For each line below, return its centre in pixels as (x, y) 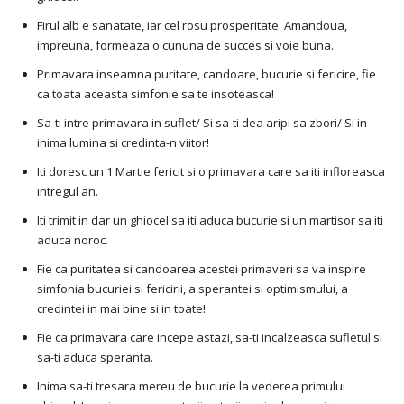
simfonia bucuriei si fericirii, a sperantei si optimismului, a (193, 289)
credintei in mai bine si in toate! (121, 309)
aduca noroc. (73, 240)
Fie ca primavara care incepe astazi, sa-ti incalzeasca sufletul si (210, 338)
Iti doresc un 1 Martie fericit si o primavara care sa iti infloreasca (211, 172)
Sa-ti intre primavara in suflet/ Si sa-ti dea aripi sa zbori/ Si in (202, 123)
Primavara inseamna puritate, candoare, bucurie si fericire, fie (207, 74)
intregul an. (68, 192)
